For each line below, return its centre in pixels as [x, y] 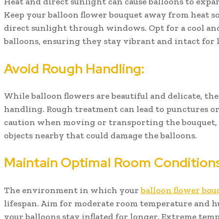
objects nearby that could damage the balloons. [100, 136]
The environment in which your [72, 190]
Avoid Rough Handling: [74, 68]
